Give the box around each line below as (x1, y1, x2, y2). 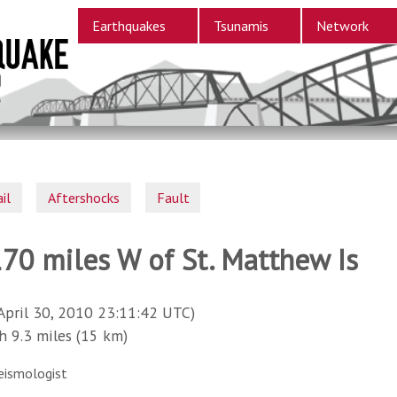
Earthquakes (91, 17, 166, 35)
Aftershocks (48, 188, 121, 206)
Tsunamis (213, 17, 269, 35)
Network (315, 17, 369, 35)
